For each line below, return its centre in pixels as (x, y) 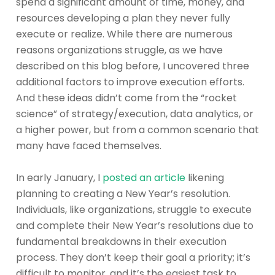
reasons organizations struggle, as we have (119, 50)
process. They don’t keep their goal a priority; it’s (133, 258)
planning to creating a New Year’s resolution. (123, 194)
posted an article (144, 178)
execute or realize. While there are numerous (124, 34)
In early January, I (59, 178)
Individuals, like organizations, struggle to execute (134, 210)
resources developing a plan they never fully (123, 18)
